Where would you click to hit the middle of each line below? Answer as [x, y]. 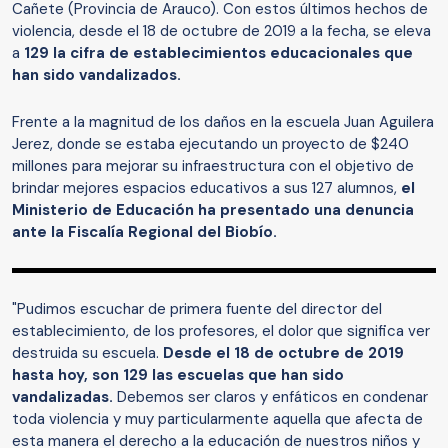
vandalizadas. [62, 397]
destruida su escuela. [85, 353]
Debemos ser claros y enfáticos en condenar [270, 397]
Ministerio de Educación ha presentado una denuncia [213, 210]
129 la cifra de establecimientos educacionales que [218, 53]
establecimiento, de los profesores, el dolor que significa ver [221, 331]
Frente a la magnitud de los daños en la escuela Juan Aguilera [223, 122]
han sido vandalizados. [98, 75]
